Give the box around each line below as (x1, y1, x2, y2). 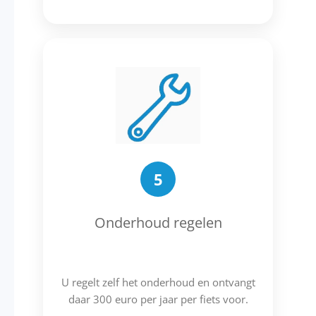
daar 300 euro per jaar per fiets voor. (68, 292, 248, 307)
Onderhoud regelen (94, 213, 222, 233)
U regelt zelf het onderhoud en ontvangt (61, 275, 255, 290)
